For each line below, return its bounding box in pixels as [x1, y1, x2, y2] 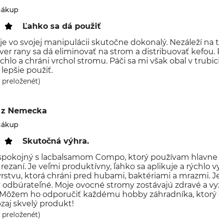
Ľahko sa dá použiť [22, 22, 101, 31]
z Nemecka [1, 106, 47, 115]
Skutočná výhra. [22, 136, 89, 146]
